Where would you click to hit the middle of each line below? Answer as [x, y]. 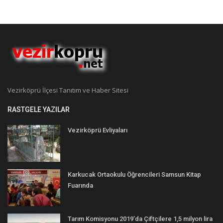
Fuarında [80, 186]
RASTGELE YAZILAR [39, 110]
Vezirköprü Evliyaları [98, 130]
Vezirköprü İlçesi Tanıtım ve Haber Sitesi [68, 90]
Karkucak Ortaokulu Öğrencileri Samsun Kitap [134, 175]
